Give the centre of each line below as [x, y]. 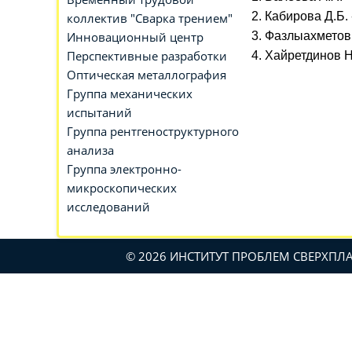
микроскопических [122, 188]
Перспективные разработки [147, 56]
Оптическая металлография [147, 75]
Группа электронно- [124, 169]
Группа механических [130, 93]
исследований [108, 207]
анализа [90, 150]
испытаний [99, 112]
